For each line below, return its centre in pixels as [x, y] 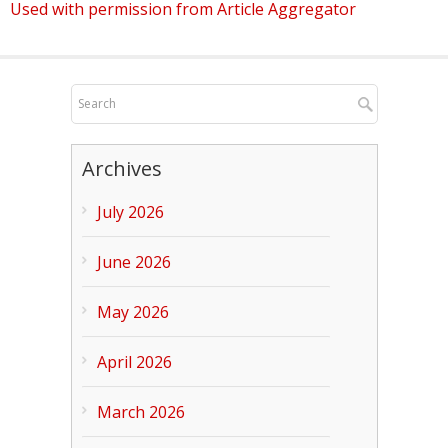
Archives [121, 168]
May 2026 [132, 312]
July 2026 [130, 212]
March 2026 [140, 412]
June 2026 [133, 262]
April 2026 [134, 362]
